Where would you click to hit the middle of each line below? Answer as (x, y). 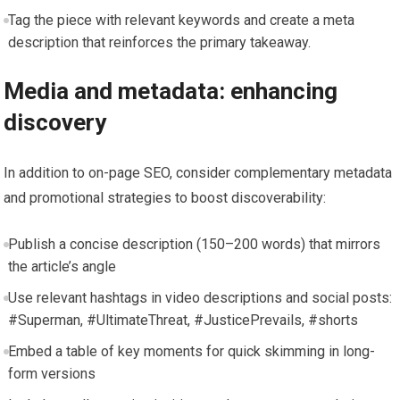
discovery (55, 122)
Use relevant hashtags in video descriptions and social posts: (200, 297)
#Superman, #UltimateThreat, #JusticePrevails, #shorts (183, 320)
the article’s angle (62, 266)
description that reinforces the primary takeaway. (159, 42)
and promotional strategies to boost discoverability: (165, 197)
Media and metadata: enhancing (171, 91)
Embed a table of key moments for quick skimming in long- (191, 351)
